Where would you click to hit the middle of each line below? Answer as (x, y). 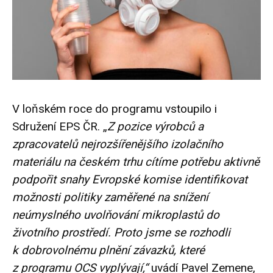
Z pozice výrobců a (155, 127)
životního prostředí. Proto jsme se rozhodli (121, 233)
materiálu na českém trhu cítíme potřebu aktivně (136, 162)
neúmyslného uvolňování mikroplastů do (116, 215)
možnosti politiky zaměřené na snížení (110, 197)
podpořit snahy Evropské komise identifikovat (130, 180)
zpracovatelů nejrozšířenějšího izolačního (118, 144)
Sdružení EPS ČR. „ (60, 127)
